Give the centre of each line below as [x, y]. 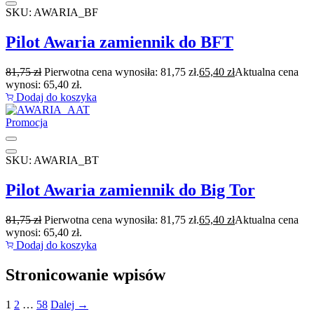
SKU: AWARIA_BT [52, 161]
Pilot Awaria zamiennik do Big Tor [130, 190]
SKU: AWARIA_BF [52, 13]
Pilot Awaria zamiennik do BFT [120, 42]
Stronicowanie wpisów [86, 274]
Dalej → [69, 304]
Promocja [27, 123]
